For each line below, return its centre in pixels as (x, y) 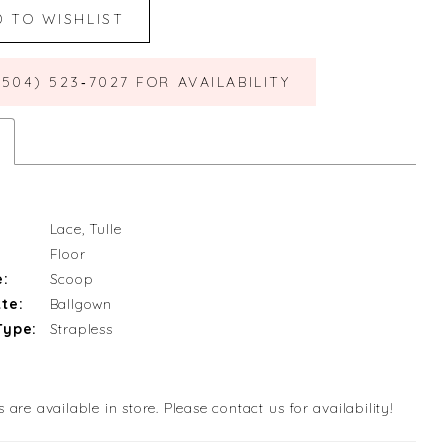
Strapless (81, 329)
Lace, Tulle (85, 229)
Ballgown (80, 304)
